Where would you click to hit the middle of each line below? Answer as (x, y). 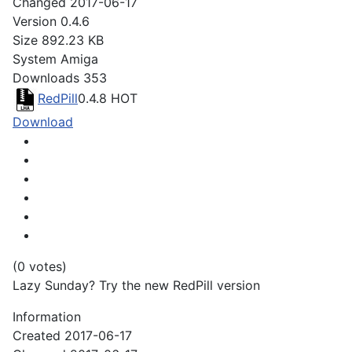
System (35, 59)
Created (37, 336)
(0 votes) (40, 267)
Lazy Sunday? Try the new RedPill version (136, 286)
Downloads (46, 78)
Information (47, 317)
